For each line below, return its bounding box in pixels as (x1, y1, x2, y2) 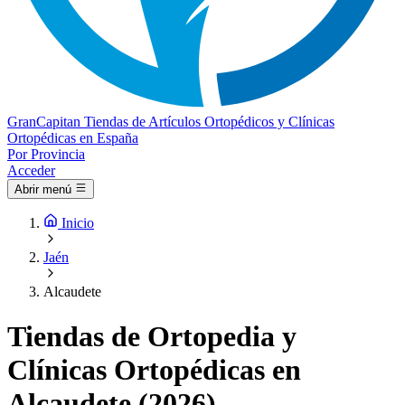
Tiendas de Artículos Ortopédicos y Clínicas (84, 114, 334, 129)
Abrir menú (14, 183, 71, 197)
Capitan (36, 114, 80, 129)
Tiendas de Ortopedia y (7, 319, 297, 353)
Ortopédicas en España (7, 130, 138, 146)
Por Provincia (7, 146, 85, 162)
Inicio (61, 215, 94, 231)
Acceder (7, 163, 55, 178)
